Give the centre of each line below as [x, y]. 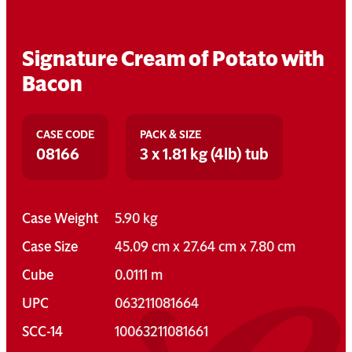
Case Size [50, 246]
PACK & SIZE [170, 134]
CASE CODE [65, 134]
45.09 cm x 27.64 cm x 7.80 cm [205, 246]
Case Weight [60, 218]
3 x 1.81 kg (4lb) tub [204, 154]
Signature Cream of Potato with [173, 59]
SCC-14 [42, 331]
